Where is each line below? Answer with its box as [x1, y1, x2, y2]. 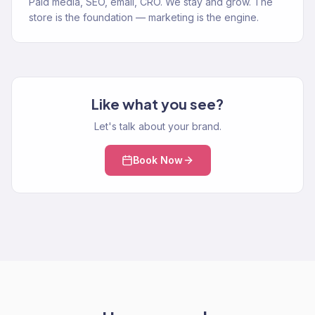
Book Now [132, 154, 183, 166]
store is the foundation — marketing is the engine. [29, 11, 259, 23]
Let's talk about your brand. [94, 120, 221, 132]
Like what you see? [91, 95, 224, 112]
